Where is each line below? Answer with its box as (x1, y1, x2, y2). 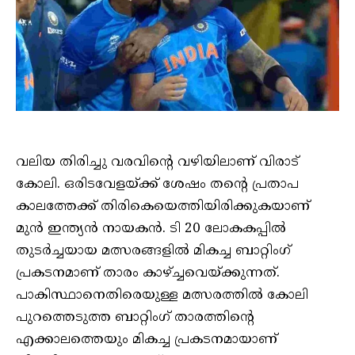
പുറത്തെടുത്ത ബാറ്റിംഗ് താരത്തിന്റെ (16, 308, 254, 326)
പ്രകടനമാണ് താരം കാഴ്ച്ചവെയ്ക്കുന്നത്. (16, 264, 280, 282)
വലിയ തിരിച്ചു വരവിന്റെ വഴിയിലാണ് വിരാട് (16, 153, 299, 171)
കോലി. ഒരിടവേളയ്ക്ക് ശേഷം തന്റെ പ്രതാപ (16, 175, 299, 193)
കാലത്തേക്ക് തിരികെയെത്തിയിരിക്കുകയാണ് (16, 197, 310, 216)
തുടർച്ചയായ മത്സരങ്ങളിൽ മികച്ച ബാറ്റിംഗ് (16, 242, 291, 260)
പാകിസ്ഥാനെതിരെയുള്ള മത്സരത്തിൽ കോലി (16, 286, 308, 304)
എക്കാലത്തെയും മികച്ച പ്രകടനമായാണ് (16, 330, 277, 349)
